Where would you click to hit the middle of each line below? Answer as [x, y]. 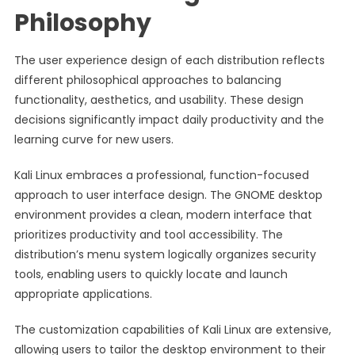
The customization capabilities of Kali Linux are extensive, [172, 330]
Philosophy [82, 23]
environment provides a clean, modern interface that [163, 215]
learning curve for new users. [94, 139]
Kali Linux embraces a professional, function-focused [161, 175]
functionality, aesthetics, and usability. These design [158, 100]
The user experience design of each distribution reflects [169, 60]
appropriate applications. [83, 294]
